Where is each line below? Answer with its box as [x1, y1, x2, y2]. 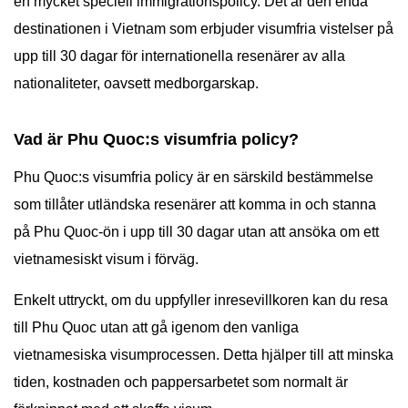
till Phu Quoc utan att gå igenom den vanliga [14, 320, 299, 335]
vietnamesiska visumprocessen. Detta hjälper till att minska [14, 347, 393, 362]
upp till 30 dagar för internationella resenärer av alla [14, 48, 345, 64]
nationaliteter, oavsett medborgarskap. [14, 76, 259, 91]
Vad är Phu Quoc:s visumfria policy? [14, 130, 299, 148]
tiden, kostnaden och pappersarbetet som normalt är [14, 374, 348, 390]
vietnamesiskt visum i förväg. [14, 251, 199, 267]
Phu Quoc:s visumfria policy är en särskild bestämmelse [14, 169, 373, 185]
